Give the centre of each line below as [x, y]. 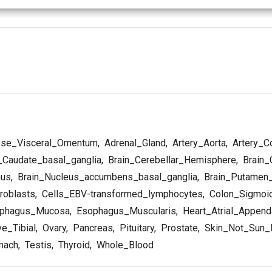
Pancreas [92, 228]
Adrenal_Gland [134, 143]
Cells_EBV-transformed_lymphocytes [121, 194]
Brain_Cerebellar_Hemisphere [171, 160]
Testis [37, 245]
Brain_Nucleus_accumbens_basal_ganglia [106, 177]
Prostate [178, 228]
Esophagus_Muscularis [125, 211]
